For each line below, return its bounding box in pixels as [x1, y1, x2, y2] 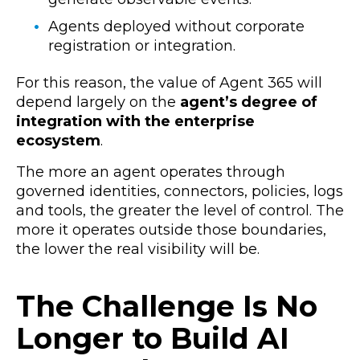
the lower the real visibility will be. [16, 240, 260, 259]
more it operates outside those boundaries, [16, 221, 326, 239]
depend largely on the [16, 93, 180, 112]
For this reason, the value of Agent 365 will [16, 74, 322, 92]
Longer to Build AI [16, 320, 289, 356]
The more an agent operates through [16, 163, 285, 182]
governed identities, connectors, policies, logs [16, 182, 343, 201]
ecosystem [16, 132, 100, 150]
